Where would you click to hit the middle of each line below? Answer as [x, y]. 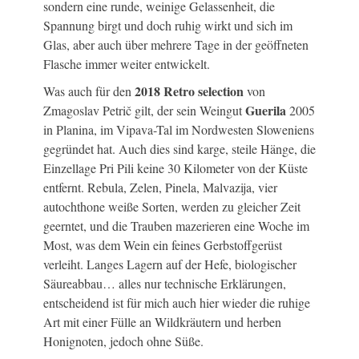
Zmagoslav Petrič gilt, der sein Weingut [144, 111]
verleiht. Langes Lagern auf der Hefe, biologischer [170, 264]
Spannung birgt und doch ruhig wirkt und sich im [168, 26]
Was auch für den [89, 91]
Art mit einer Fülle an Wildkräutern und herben [162, 322]
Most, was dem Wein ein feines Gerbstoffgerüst [163, 245]
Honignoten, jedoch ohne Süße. [123, 341]
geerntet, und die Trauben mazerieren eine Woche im [176, 226]
